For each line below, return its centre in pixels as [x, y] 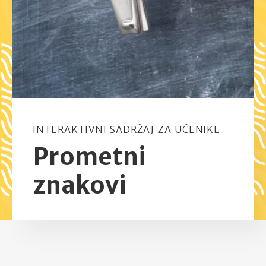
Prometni [89, 156]
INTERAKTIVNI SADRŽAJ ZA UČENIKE [126, 129]
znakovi [80, 185]
